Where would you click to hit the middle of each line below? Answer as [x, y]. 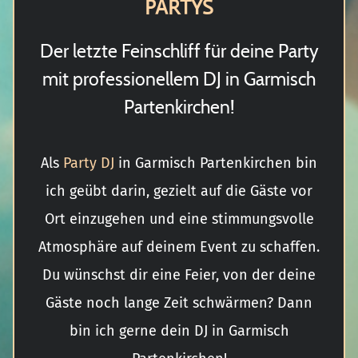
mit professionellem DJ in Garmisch [179, 79]
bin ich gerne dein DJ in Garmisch [179, 330]
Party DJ [89, 163]
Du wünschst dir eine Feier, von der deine [179, 274]
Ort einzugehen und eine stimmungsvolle [179, 219]
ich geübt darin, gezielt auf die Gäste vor [179, 191]
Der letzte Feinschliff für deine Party [179, 51]
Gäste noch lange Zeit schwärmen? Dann [179, 302]
